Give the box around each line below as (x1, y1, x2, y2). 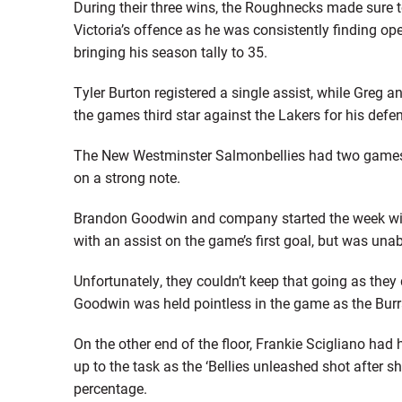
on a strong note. (73, 168, 180, 187)
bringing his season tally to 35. (73, 42, 267, 61)
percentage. (73, 379, 147, 398)
